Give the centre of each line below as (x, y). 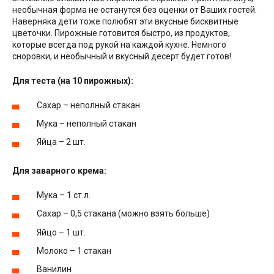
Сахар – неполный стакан (88, 105)
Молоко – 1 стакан (74, 250)
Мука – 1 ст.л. (64, 195)
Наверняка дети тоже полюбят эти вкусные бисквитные (125, 21)
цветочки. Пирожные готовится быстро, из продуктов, (121, 33)
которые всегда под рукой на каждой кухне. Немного (119, 44)
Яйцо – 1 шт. (61, 232)
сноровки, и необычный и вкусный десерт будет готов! (122, 56)
